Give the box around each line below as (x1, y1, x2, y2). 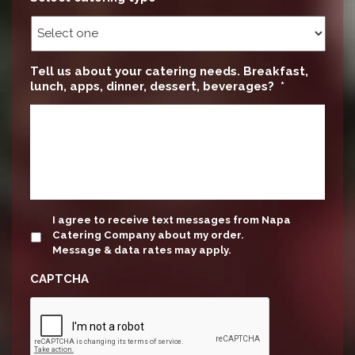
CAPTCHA (30, 271, 89, 286)
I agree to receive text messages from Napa (52, 213, 291, 226)
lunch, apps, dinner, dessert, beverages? (30, 78, 274, 94)
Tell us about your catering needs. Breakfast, (30, 63, 308, 78)
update (30, 212, 75, 227)
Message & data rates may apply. (52, 243, 231, 256)
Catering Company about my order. (52, 228, 244, 241)
